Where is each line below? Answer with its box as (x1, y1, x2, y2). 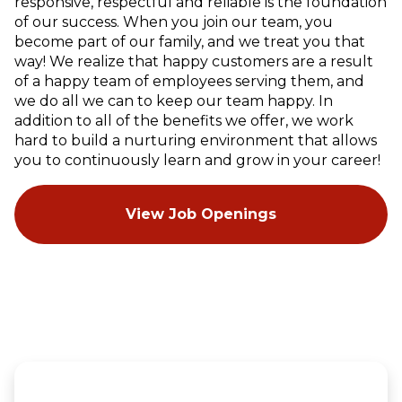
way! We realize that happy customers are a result (14, 52, 373, 70)
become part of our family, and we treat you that (14, 32, 365, 50)
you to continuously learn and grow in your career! (14, 151, 380, 169)
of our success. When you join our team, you (14, 13, 333, 31)
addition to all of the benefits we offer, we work (14, 111, 354, 129)
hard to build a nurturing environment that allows (14, 131, 377, 149)
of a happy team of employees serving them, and (14, 72, 364, 90)
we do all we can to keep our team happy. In (14, 92, 333, 109)
